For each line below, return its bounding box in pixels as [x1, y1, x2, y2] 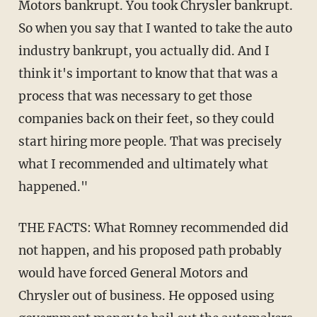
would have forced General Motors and [18, 265, 248, 281]
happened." [18, 178, 88, 195]
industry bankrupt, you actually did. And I [18, 42, 270, 59]
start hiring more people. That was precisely [18, 133, 282, 149]
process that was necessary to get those [18, 88, 252, 104]
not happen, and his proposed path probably [18, 242, 282, 258]
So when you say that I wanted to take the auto [18, 20, 292, 36]
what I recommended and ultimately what [18, 156, 268, 172]
